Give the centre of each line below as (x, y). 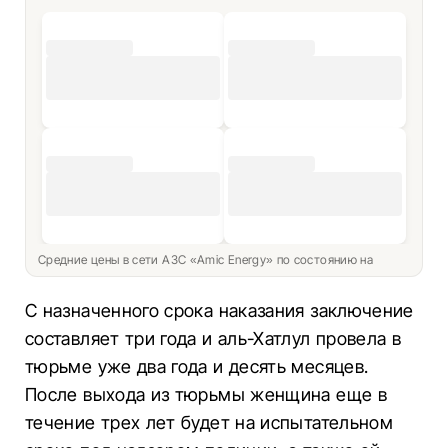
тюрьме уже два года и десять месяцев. (197, 366)
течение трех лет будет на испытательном (209, 422)
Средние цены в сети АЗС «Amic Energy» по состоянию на (207, 259)
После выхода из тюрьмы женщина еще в (206, 394)
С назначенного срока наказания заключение (219, 310)
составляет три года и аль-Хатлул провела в (213, 338)
